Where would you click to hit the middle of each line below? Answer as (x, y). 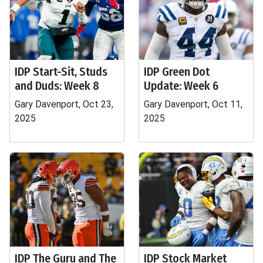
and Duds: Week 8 (57, 86)
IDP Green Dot (177, 72)
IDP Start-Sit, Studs (61, 72)
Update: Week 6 (181, 86)
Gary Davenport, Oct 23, (64, 104)
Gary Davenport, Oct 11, (193, 104)
